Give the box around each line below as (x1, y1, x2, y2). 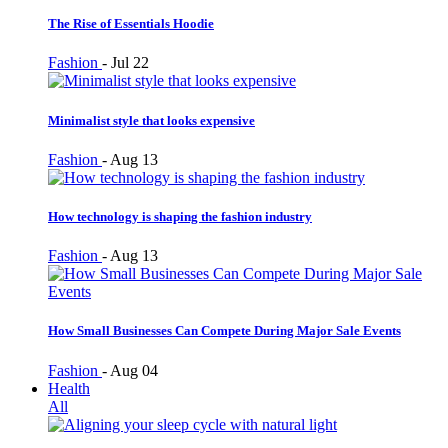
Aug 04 (110, 361, 158, 379)
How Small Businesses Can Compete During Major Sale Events (48, 323, 401, 339)
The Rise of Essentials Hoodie (48, 16, 214, 32)
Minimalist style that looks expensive (48, 112, 255, 128)
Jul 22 (111, 54, 149, 72)
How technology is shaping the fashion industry (48, 208, 312, 224)
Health (48, 379, 90, 397)
